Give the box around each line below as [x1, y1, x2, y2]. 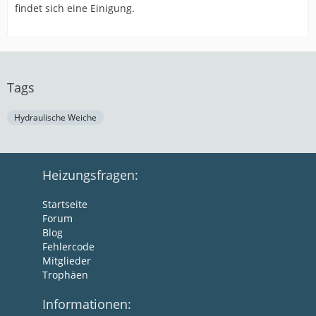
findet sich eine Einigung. [15, 1, 135, 15]
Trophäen [42, 268, 88, 281]
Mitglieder [42, 254, 91, 267]
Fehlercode [42, 240, 95, 253]
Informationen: [42, 296, 131, 312]
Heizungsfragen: [42, 166, 138, 183]
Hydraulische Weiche [14, 111, 97, 123]
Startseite [42, 197, 87, 211]
